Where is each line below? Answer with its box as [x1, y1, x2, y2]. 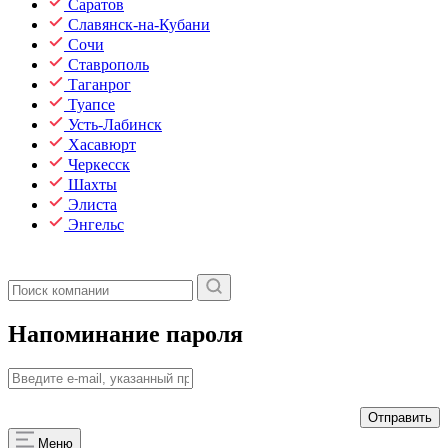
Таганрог [68, 76, 131, 93]
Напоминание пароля [8, 320, 243, 347]
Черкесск [68, 156, 130, 173]
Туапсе [68, 96, 115, 113]
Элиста [68, 196, 117, 213]
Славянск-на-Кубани [68, 16, 210, 33]
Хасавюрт [68, 136, 136, 153]
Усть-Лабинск [68, 116, 162, 133]
